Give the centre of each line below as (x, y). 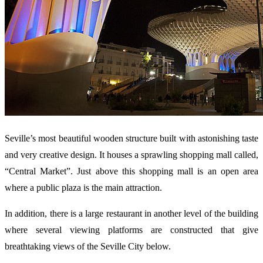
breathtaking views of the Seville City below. (88, 246)
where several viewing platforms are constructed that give (131, 230)
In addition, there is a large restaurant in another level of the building (131, 213)
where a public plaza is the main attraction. (83, 187)
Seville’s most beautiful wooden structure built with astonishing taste (131, 138)
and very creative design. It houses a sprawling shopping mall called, (131, 154)
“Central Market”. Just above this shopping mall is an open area (131, 171)
